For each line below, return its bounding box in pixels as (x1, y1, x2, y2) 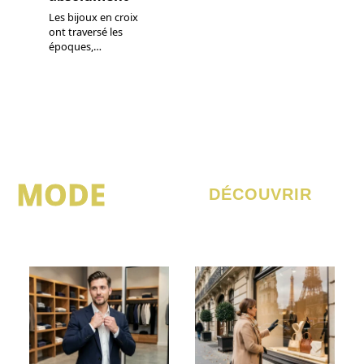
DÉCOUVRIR (209, 185, 312, 204)
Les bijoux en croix (49, 10, 138, 25)
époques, (49, 39, 93, 54)
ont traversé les (49, 24, 123, 40)
